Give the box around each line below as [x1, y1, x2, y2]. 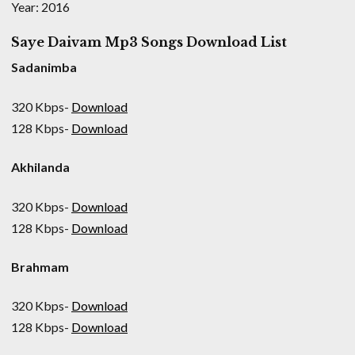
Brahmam [11, 258, 69, 274]
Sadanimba [11, 59, 77, 75]
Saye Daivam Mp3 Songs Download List [11, 34, 287, 51]
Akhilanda [11, 159, 70, 175]
